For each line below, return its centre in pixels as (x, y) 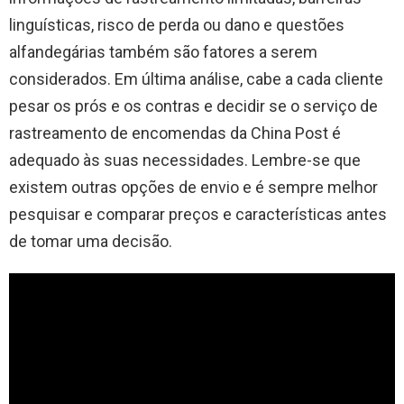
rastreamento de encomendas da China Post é (175, 133)
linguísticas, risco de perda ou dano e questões (177, 25)
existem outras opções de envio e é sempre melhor (193, 188)
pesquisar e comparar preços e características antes (198, 215)
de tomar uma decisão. (91, 242)
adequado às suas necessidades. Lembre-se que (185, 161)
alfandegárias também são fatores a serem (163, 52)
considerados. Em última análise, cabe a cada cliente (196, 79)
